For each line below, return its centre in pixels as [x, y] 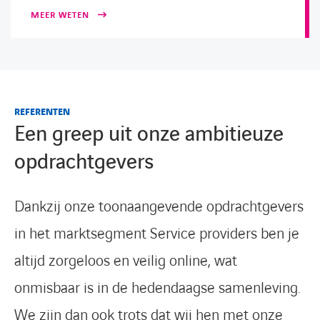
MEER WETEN [60, 16]
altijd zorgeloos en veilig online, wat [126, 261]
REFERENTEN [42, 112]
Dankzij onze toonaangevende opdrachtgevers [159, 207]
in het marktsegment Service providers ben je [157, 234]
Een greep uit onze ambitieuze [149, 135]
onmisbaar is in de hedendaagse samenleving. [157, 289]
